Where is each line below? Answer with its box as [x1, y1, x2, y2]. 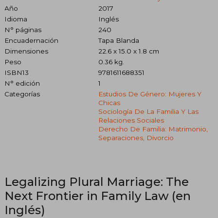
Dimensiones [4, 47, 48, 55]
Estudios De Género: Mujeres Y [98, 90, 201, 98]
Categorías [4, 90, 40, 98]
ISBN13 [4, 68, 29, 76]
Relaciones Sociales [98, 116, 164, 124]
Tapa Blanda [98, 36, 139, 44]
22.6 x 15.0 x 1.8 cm [98, 47, 159, 55]
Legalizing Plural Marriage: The [4, 174, 189, 189]
